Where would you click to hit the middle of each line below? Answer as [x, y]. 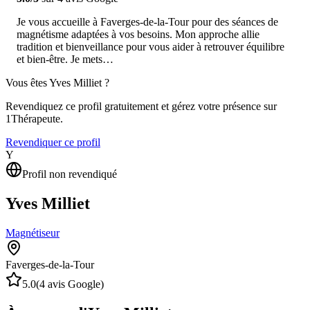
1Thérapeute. [34, 118]
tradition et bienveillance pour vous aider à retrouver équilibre [151, 46]
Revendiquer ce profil [53, 142]
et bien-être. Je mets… [65, 59]
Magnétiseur [33, 232]
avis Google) [74, 284]
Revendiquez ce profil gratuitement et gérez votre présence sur [141, 106]
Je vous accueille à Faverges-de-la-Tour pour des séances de [147, 21]
